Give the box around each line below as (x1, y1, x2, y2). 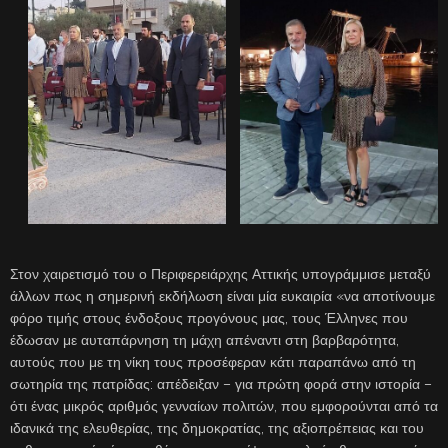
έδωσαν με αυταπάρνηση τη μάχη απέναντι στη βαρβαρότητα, (10, 331, 399, 348)
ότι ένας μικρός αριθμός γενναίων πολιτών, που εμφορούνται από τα (10, 397, 438, 414)
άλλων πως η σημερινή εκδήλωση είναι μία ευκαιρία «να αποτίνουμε (10, 287, 435, 304)
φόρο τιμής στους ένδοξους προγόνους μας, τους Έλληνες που (10, 309, 408, 326)
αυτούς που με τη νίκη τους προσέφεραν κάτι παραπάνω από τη (10, 353, 416, 370)
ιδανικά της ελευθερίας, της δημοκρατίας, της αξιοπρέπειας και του (10, 419, 424, 436)
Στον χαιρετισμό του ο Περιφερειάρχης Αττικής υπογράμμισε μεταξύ (10, 265, 431, 282)
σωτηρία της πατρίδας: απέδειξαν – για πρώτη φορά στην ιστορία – (10, 375, 432, 392)
